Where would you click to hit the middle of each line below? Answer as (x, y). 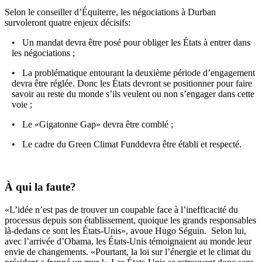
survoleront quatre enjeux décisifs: (68, 23)
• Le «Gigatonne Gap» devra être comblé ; (92, 125)
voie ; (22, 105)
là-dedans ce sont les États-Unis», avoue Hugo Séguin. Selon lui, (125, 230)
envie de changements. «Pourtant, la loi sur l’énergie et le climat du (128, 251)
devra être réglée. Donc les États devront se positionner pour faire (132, 84)
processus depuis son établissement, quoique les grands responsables (130, 220)
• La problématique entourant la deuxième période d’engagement (133, 73)
